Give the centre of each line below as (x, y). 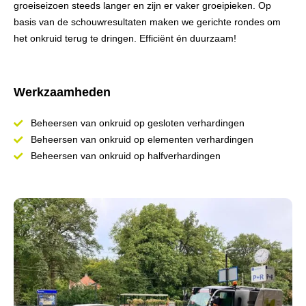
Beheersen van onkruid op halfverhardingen (126, 156)
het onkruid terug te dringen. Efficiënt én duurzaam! (125, 38)
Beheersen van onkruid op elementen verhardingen (142, 139)
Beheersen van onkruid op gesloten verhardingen (138, 123)
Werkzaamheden (62, 92)
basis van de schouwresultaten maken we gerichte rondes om (147, 22)
